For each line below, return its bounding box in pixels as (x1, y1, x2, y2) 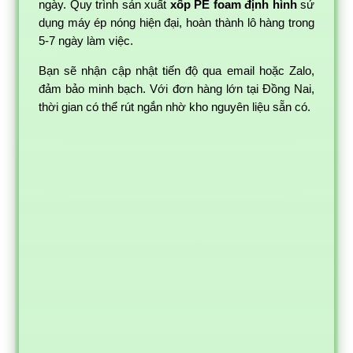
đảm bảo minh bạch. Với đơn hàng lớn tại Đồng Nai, (39, 82, 314, 95)
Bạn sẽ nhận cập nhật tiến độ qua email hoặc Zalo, (39, 64, 314, 77)
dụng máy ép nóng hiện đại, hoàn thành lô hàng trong (39, 16, 314, 29)
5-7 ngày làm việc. (39, 34, 133, 47)
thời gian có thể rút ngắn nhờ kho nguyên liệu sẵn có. (39, 100, 310, 113)
